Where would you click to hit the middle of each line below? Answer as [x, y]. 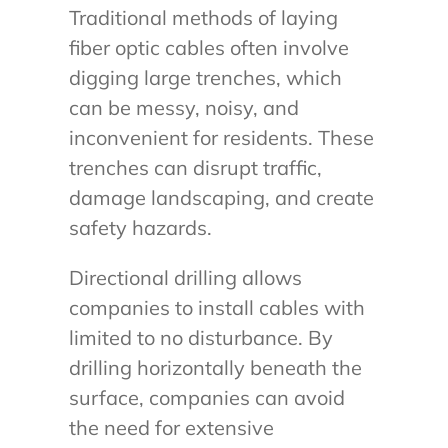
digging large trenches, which [205, 78]
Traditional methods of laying [203, 18]
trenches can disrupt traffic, [195, 168]
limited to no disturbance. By [200, 338]
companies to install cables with [216, 308]
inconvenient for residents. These [221, 138]
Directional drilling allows [185, 278]
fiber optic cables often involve [208, 48]
